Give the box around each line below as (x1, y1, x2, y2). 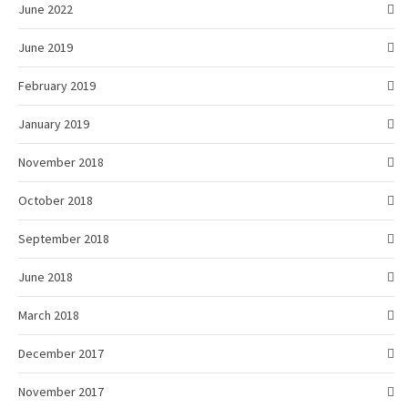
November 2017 (18, 383, 104, 401)
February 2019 (18, 77, 96, 95)
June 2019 (18, 39, 73, 56)
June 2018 (18, 269, 73, 286)
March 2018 (18, 307, 79, 324)
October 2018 (18, 192, 93, 209)
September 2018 (18, 230, 109, 248)
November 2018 (18, 154, 104, 171)
